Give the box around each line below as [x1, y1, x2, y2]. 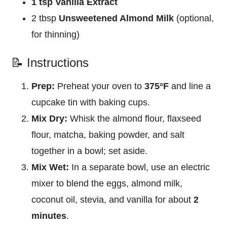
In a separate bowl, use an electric [69, 162, 210, 173]
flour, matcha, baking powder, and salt [31, 130, 185, 140]
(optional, [174, 13, 214, 24]
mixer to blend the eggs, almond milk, [31, 178, 183, 189]
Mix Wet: [31, 162, 69, 173]
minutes [31, 211, 67, 221]
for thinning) [31, 29, 80, 40]
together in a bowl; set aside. [31, 146, 148, 157]
